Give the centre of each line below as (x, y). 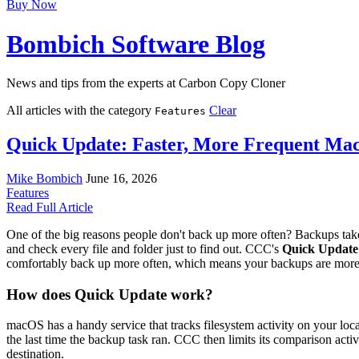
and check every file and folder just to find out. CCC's (144, 248)
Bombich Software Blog (136, 44)
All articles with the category (81, 111)
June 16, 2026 (121, 178)
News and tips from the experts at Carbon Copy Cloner (146, 83)
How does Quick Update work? (110, 294)
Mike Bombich (44, 178)
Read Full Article (50, 207)
